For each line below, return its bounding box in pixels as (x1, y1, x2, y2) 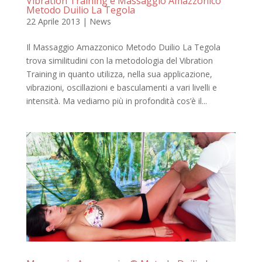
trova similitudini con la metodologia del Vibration (26, 54, 213, 66)
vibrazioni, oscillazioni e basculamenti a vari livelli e (26, 81, 217, 93)
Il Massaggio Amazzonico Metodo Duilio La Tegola (26, 41, 220, 53)
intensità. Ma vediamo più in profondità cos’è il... (26, 95, 207, 106)
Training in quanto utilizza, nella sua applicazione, (26, 68, 212, 80)
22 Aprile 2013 (26, 15, 80, 27)
